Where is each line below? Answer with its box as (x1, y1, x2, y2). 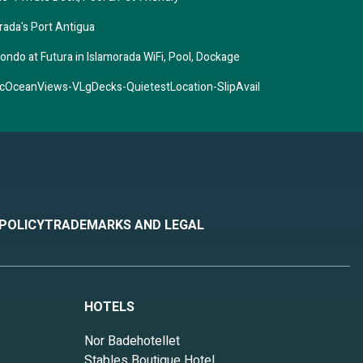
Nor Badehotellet (84, 331, 180, 352)
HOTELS (84, 297, 135, 318)
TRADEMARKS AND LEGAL (45, 216, 204, 236)
